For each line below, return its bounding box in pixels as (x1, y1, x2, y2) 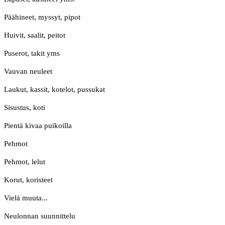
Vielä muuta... (4, 194, 48, 202)
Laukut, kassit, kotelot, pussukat (4, 85, 105, 94)
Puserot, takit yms (4, 49, 60, 58)
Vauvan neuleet (4, 67, 52, 76)
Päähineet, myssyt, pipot (4, 13, 80, 22)
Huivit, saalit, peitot (4, 31, 65, 40)
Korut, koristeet (4, 176, 53, 184)
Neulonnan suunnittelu (4, 212, 75, 220)
